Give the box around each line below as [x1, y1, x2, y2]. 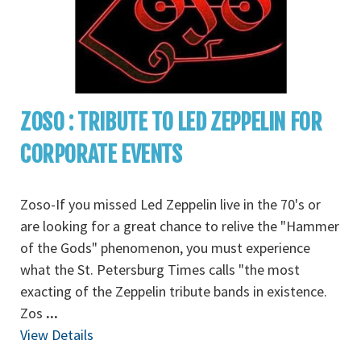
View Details [20, 326, 93, 344]
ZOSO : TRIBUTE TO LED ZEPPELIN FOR [20, 108, 322, 136]
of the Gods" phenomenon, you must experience [20, 239, 310, 257]
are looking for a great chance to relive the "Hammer [20, 217, 339, 235]
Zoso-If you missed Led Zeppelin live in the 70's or [20, 195, 321, 214]
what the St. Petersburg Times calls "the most [20, 260, 300, 279]
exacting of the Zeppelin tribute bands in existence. [20, 282, 327, 301]
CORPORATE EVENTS [20, 140, 182, 168]
